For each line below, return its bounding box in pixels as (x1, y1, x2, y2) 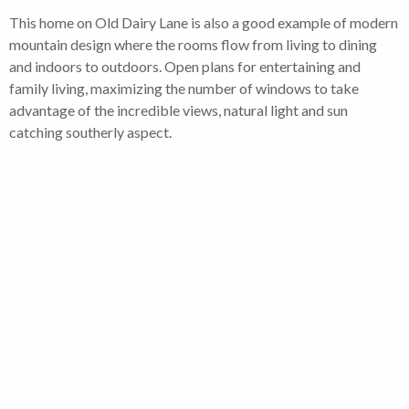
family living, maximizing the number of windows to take (9, 79, 359, 98)
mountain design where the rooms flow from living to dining (9, 36, 377, 54)
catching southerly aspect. (9, 123, 172, 142)
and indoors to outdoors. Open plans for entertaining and (9, 58, 361, 76)
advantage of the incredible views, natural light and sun (9, 101, 348, 120)
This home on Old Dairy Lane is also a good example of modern (9, 14, 398, 32)
